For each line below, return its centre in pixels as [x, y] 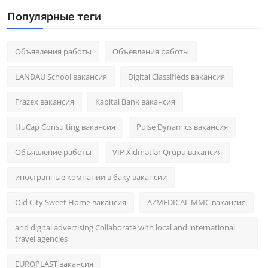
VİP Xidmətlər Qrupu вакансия [167, 152]
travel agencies [41, 239]
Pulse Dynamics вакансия [182, 127]
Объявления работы [53, 52]
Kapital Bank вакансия [135, 102]
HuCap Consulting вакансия [65, 127]
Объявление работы [53, 152]
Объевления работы [151, 52]
